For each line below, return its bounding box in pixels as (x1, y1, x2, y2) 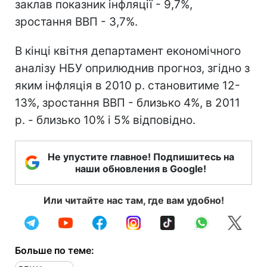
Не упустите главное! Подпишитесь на (47, 150, 234, 163)
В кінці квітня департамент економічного (15, 44, 241, 58)
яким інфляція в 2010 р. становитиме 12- (15, 78, 240, 92)
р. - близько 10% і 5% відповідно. (15, 113, 195, 127)
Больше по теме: (15, 244, 94, 256)
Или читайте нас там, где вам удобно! (43, 194, 224, 206)
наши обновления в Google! (75, 162, 206, 175)
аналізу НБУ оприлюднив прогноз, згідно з (15, 61, 250, 75)
